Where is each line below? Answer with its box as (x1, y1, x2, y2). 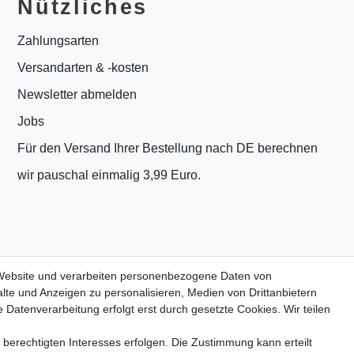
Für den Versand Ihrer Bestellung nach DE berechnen (17, 141, 318, 156)
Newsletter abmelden (17, 88, 137, 102)
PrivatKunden (17, 306, 185, 330)
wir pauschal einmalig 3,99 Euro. (17, 168, 201, 183)
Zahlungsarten (17, 34, 100, 48)
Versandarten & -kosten (17, 61, 149, 75)
